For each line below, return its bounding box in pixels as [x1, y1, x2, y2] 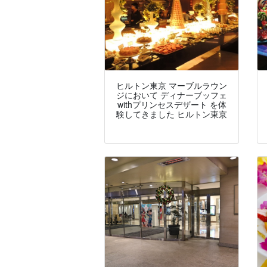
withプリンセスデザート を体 [117, 98, 226, 111]
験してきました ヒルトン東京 [116, 108, 227, 120]
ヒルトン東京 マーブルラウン [116, 79, 227, 92]
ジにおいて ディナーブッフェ [116, 89, 227, 101]
